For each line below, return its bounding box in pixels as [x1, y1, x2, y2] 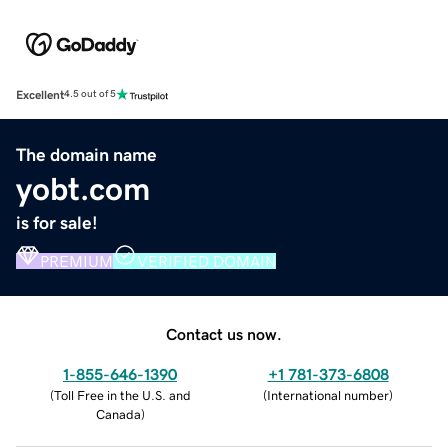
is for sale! [16, 213, 98, 232]
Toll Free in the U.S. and [53, 388, 191, 402]
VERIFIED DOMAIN [137, 252, 276, 269]
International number [267, 388, 389, 402]
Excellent [16, 88, 64, 101]
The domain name [16, 145, 157, 164]
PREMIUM [40, 252, 113, 269]
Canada [95, 407, 141, 421]
